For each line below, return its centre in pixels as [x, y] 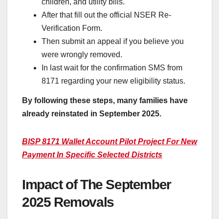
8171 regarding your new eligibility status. [113, 81]
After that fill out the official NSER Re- [106, 15]
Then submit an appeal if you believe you [113, 42]
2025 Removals [68, 202]
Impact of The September [97, 184]
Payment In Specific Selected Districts [92, 154]
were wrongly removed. [82, 55]
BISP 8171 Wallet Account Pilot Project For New [109, 141]
